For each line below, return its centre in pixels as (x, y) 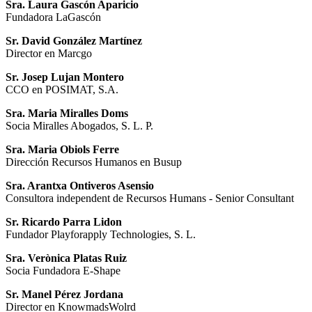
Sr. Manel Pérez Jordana (64, 295)
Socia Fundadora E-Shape (63, 271)
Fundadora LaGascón (53, 17)
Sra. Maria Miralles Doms (67, 114)
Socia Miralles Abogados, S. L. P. (79, 126)
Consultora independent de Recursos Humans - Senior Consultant (150, 198)
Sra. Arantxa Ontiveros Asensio (80, 186)
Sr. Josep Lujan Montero (65, 77)
